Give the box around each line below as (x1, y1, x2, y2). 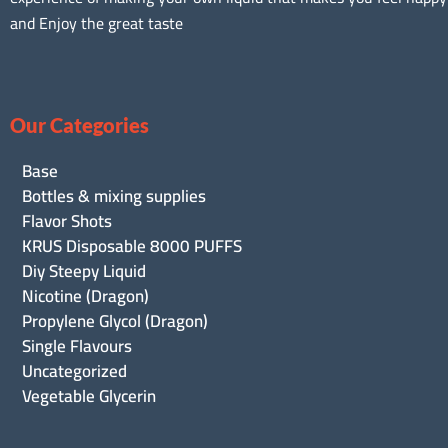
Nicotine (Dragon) (22, 279, 149, 312)
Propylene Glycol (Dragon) (22, 304, 208, 337)
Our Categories (10, 112, 149, 137)
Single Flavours (22, 329, 132, 362)
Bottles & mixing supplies (22, 179, 206, 212)
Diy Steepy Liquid (22, 254, 146, 287)
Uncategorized (22, 354, 127, 387)
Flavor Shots (22, 204, 112, 237)
